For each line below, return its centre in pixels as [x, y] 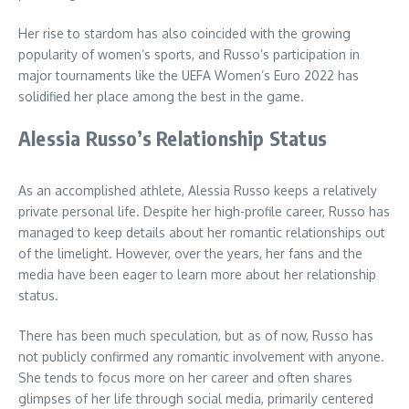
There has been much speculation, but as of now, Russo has [196, 336]
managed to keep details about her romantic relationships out [202, 233]
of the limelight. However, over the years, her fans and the [190, 254]
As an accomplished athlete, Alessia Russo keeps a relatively [198, 191]
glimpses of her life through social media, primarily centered [196, 399]
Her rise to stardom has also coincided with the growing [184, 34]
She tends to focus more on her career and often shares [185, 378]
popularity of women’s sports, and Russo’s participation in [189, 55]
